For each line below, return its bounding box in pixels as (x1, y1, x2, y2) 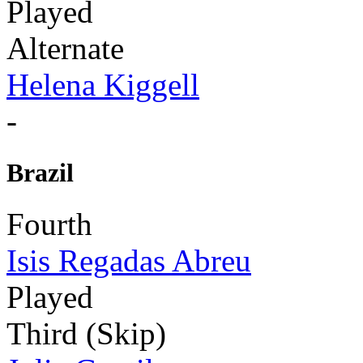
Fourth (6, 206, 92, 241)
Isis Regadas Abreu (6, 242, 251, 278)
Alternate (6, 31, 124, 66)
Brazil (6, 157, 74, 187)
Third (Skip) (6, 315, 166, 351)
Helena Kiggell (6, 67, 199, 103)
